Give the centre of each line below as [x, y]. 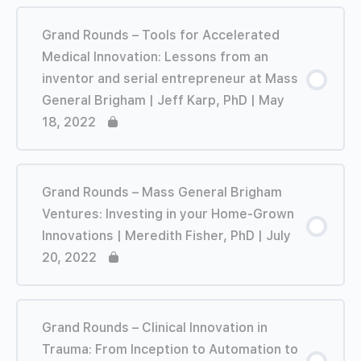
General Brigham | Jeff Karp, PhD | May [163, 100]
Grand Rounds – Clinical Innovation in [155, 327]
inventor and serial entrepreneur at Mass [170, 78]
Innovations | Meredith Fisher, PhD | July [166, 235]
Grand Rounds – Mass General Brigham [162, 192]
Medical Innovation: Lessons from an [155, 56]
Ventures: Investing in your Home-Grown [168, 214]
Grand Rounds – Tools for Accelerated [161, 35]
